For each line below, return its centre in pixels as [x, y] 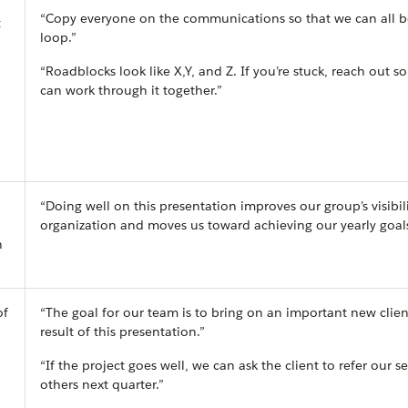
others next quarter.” [102, 384]
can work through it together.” [131, 90]
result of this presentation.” [122, 331]
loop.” [58, 37]
